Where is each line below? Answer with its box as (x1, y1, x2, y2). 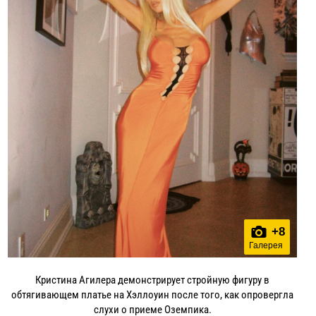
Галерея (248, 240, 283, 250)
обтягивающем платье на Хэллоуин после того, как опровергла (11, 288, 293, 301)
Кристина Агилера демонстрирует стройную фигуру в (35, 273, 269, 286)
